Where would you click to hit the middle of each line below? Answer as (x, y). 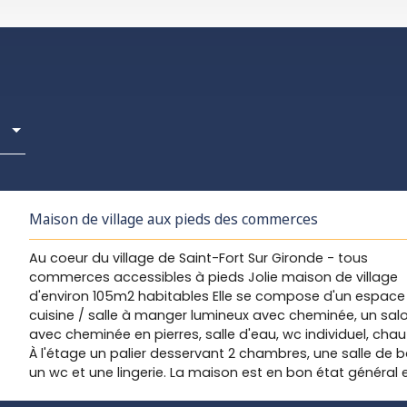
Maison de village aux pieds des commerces (174, 219)
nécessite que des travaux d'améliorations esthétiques (211, 392)
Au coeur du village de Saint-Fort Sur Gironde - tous (199, 258)
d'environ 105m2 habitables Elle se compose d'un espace (217, 296)
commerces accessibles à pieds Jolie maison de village (213, 277)
